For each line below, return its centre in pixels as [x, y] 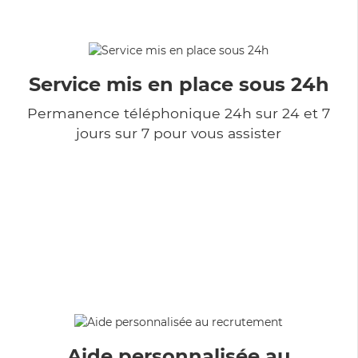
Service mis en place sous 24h [179, 84]
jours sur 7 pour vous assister [179, 133]
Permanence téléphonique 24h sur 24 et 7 [179, 113]
